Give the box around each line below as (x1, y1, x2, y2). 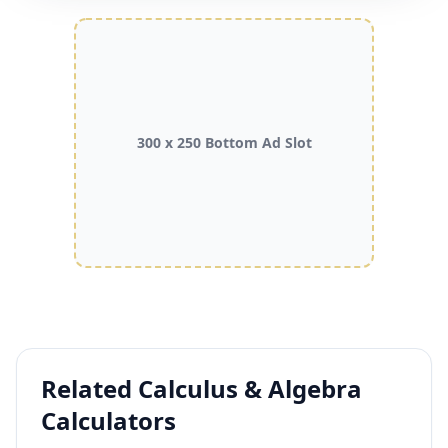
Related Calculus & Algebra (41, 372, 362, 405)
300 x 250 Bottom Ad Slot (136, 133, 312, 152)
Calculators (41, 404, 176, 437)
